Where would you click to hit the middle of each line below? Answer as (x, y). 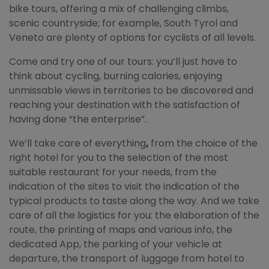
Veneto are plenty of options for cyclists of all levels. (132, 38)
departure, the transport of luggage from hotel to (127, 258)
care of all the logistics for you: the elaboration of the (134, 215)
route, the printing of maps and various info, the (121, 230)
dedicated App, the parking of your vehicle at (116, 244)
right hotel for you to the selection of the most (119, 158)
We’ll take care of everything (77, 143)
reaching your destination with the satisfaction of (125, 105)
